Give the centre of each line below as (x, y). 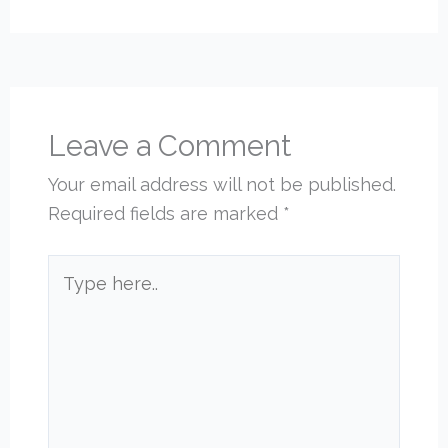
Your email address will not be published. (222, 184)
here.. (70, 297)
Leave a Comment (170, 145)
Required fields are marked (166, 213)
